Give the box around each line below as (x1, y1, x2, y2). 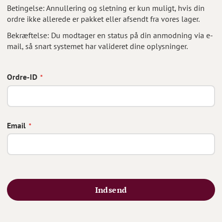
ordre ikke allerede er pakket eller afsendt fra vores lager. (7, 14, 200, 24)
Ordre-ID (7, 72, 37, 82)
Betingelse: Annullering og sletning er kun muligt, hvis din (7, 3, 205, 13)
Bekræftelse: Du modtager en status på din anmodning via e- (7, 30, 213, 40)
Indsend (95, 184, 127, 195)
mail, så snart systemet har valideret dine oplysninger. (7, 41, 188, 51)
